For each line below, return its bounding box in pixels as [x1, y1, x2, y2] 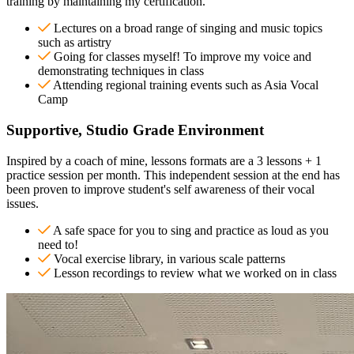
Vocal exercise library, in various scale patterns [54, 251, 285, 265]
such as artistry [38, 36, 111, 50]
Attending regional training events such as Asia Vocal [53, 78, 318, 92]
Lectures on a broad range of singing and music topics [54, 21, 322, 36]
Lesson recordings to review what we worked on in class [54, 265, 337, 280]
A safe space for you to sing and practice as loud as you [53, 223, 329, 237]
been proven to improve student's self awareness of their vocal [6, 182, 314, 196]
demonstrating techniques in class [38, 64, 204, 78]
